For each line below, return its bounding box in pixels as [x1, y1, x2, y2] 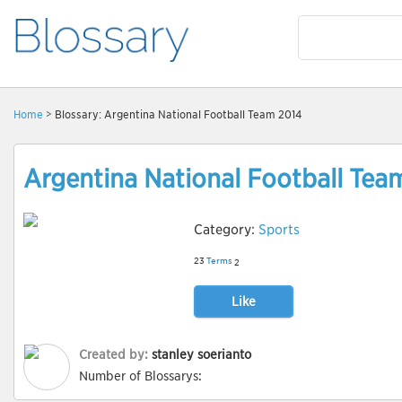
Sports [258, 222, 300, 238]
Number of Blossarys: [79, 369, 202, 383]
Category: [194, 222, 258, 238]
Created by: [79, 347, 152, 362]
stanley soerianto [152, 347, 251, 362]
